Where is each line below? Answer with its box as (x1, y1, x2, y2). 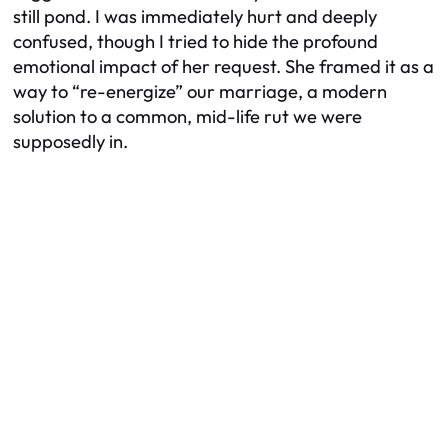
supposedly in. (13, 130, 128, 154)
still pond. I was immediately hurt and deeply (13, 5, 377, 29)
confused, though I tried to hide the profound (13, 30, 378, 54)
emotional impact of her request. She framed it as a (13, 55, 434, 79)
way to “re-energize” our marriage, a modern (13, 80, 387, 104)
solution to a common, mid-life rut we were (13, 105, 362, 129)
